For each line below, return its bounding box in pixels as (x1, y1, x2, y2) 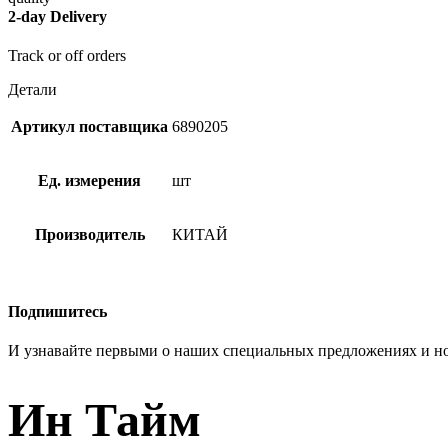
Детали (8, 81, 57, 99)
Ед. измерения (38, 172, 141, 190)
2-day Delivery (8, 8, 107, 26)
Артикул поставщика (11, 118, 168, 136)
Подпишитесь (8, 302, 107, 320)
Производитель (34, 226, 145, 244)
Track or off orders (8, 47, 126, 65)
